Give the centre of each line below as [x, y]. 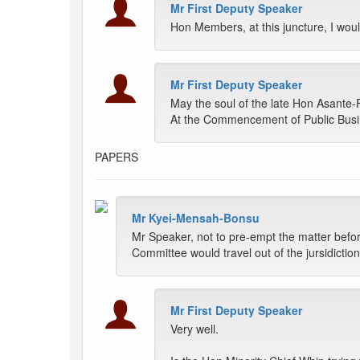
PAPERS [117, 157]
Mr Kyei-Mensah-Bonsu [196, 218]
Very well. [194, 329]
